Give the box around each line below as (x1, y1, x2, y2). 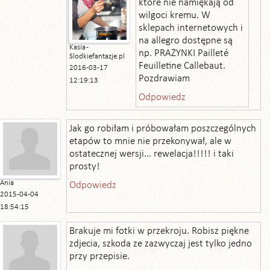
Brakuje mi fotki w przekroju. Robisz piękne (69, 226, 249, 236)
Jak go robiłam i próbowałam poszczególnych (69, 124, 256, 134)
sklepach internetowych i (139, 23, 243, 33)
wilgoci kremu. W (139, 10, 210, 20)
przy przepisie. (69, 251, 130, 262)
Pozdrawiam (139, 74, 190, 84)
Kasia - (69, 43, 89, 52)
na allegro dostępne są (139, 36, 233, 46)
